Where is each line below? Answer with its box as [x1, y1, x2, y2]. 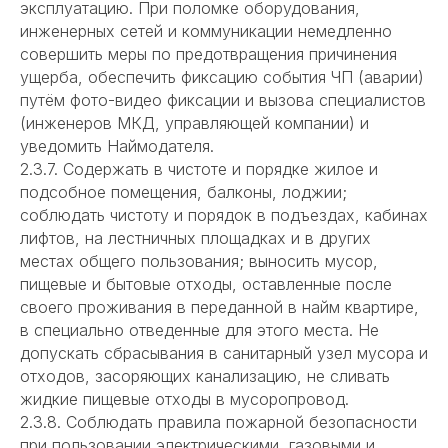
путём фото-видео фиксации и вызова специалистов [20, 90, 426, 111]
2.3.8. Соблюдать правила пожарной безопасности [20, 412, 417, 433]
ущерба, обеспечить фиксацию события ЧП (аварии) [20, 67, 424, 88]
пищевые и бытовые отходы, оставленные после [20, 274, 392, 295]
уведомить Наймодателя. [20, 136, 214, 157]
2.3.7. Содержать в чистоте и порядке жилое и [20, 159, 378, 180]
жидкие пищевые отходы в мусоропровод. [20, 389, 349, 410]
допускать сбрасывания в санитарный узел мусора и [20, 343, 428, 364]
